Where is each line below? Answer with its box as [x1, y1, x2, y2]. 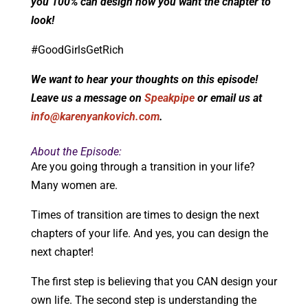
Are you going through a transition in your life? [30, 160, 255, 174]
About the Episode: [30, 145, 122, 159]
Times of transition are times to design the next [30, 208, 259, 222]
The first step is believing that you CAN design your [30, 275, 277, 289]
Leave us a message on [30, 91, 142, 105]
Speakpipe [144, 91, 195, 105]
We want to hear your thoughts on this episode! [30, 73, 258, 87]
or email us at [194, 91, 262, 105]
